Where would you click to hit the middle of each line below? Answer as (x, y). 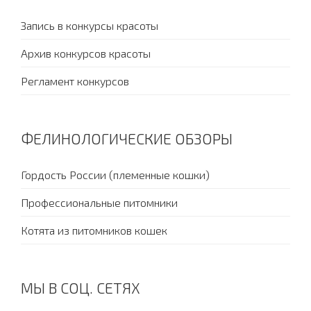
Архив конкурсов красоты (86, 53)
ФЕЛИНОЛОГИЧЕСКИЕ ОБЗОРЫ (127, 138)
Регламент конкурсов (75, 81)
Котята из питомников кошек (94, 230)
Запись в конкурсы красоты (90, 25)
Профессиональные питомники (99, 202)
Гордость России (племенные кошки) (115, 175)
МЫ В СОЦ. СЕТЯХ (81, 288)
